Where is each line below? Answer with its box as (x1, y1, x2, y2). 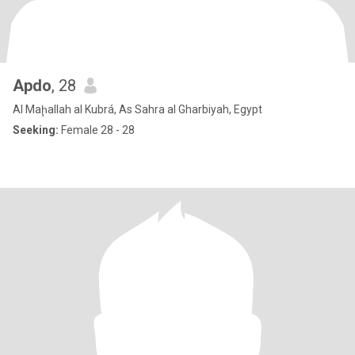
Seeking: (13, 124, 59, 136)
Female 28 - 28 (59, 124, 135, 136)
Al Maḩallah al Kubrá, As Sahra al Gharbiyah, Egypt (13, 103, 262, 116)
